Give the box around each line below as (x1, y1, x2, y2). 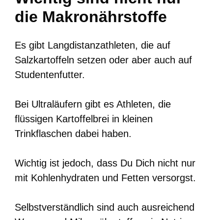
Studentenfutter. (15, 69, 85, 80)
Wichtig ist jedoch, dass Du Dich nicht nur (15, 157, 195, 168)
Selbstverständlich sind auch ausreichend (15, 201, 194, 213)
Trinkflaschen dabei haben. (15, 128, 132, 139)
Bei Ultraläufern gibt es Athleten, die (15, 98, 171, 110)
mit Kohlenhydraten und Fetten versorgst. (15, 172, 196, 183)
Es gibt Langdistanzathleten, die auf (15, 39, 170, 51)
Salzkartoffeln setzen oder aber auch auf (15, 54, 192, 65)
